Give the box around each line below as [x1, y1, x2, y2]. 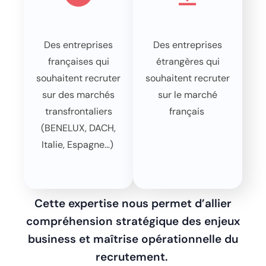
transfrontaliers [45, 105, 112, 118]
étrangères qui [156, 55, 220, 68]
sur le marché [158, 88, 217, 101]
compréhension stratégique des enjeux [26, 214, 240, 229]
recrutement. [96, 249, 167, 264]
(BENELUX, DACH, [41, 122, 116, 134]
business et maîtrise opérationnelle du [28, 232, 238, 246]
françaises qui [47, 55, 109, 68]
